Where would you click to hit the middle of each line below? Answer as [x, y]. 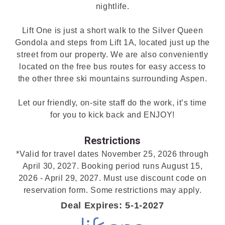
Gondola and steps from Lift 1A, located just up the [113, 42]
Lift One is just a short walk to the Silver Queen [113, 30]
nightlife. [113, 6]
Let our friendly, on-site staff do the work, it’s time [113, 102]
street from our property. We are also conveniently [113, 54]
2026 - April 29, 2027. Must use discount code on [113, 178]
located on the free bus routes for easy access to [113, 66]
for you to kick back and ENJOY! [113, 115]
